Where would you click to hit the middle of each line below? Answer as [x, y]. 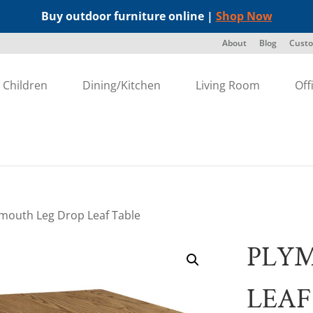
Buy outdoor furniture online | [128, 16]
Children [26, 85]
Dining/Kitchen [122, 85]
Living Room [228, 85]
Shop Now [244, 16]
